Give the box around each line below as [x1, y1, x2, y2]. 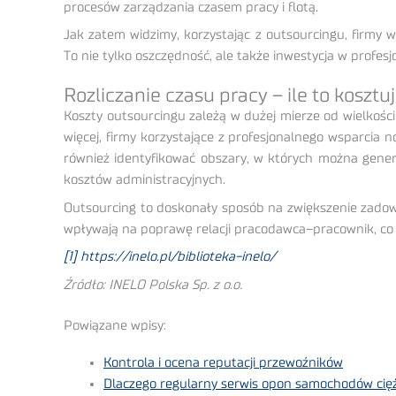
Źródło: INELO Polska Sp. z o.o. [64, 278, 242, 292]
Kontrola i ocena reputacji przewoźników [103, 356, 343, 370]
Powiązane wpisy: [64, 319, 166, 333]
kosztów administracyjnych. [64, 173, 225, 187]
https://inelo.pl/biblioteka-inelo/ [80, 250, 276, 264]
